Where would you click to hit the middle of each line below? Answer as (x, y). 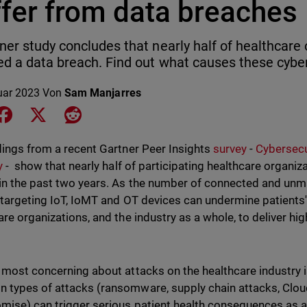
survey (230, 149)
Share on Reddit (120, 113)
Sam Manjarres (103, 93)
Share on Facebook (61, 113)
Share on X (75, 113)
